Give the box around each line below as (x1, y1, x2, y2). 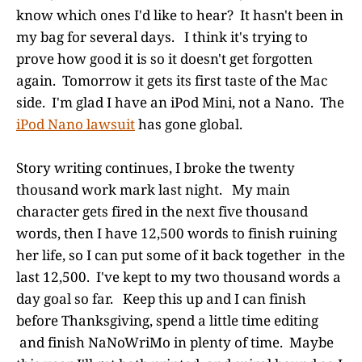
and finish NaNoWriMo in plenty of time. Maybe (16, 333, 334, 352)
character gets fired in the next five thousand (16, 202, 308, 221)
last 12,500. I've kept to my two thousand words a (16, 267, 341, 287)
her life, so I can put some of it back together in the (16, 246, 345, 265)
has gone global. (135, 115, 242, 134)
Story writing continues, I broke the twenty (16, 158, 295, 178)
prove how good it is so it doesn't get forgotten (16, 49, 313, 69)
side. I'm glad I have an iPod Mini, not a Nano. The (16, 93, 344, 112)
